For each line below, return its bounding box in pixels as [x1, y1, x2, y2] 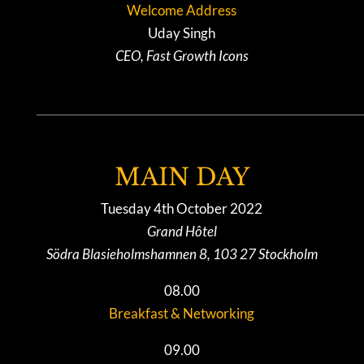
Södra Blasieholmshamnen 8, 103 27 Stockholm [45, 245, 318, 263]
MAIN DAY [114, 162, 249, 193]
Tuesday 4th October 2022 [101, 200, 263, 218]
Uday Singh [148, 24, 216, 42]
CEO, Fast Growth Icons [115, 47, 249, 65]
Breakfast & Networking [109, 305, 255, 323]
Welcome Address [127, 2, 237, 19]
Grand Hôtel [146, 223, 217, 240]
